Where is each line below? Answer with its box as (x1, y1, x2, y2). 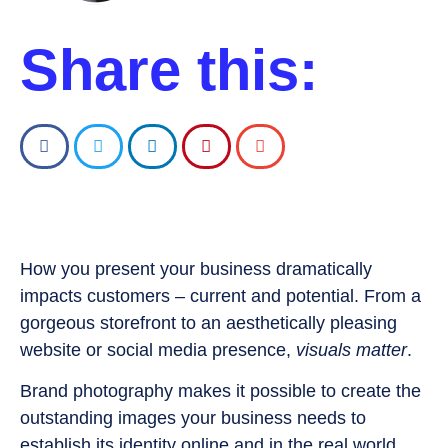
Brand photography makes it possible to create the (20, 381, 421, 402)
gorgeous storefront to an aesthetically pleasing (20, 313, 397, 333)
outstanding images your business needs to (20, 408, 366, 429)
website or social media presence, (20, 340, 296, 360)
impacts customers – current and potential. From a (20, 286, 421, 306)
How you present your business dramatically (20, 259, 372, 279)
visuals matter (296, 340, 407, 360)
